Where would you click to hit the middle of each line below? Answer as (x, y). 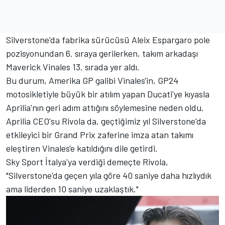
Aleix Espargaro (162, 39)
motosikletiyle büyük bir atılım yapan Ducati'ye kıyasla (108, 94)
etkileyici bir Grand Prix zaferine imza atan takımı (100, 134)
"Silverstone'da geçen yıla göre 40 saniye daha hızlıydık (109, 175)
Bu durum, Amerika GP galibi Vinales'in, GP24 (92, 80)
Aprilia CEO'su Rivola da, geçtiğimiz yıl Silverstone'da (106, 121)
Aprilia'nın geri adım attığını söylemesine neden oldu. (105, 107)
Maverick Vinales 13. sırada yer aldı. (73, 67)
